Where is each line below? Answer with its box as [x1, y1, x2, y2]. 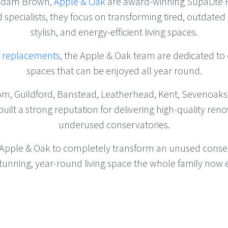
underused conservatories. [58, 118, 170, 131]
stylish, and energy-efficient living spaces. [30, 25, 198, 39]
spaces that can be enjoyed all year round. [26, 64, 202, 77]
